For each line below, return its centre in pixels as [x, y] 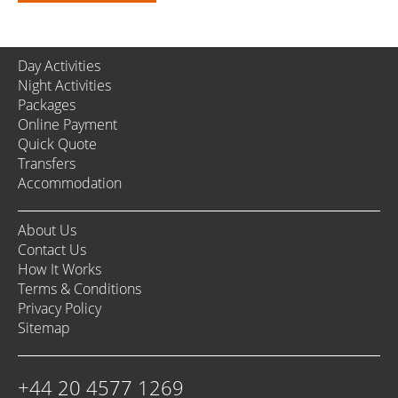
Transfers [47, 164]
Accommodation [70, 183]
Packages [47, 105]
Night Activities [64, 86]
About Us [47, 231]
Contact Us [52, 250]
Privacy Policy [60, 309]
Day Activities [59, 66]
